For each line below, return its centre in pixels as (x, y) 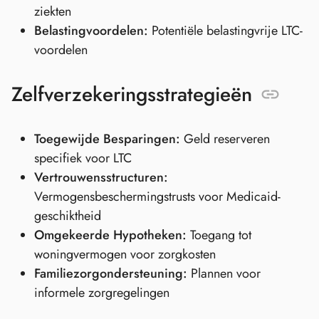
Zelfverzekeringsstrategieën (132, 94)
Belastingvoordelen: (91, 30)
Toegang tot (219, 235)
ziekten (53, 11)
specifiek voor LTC (83, 158)
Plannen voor (224, 273)
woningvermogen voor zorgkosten (125, 254)
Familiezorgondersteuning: (111, 273)
